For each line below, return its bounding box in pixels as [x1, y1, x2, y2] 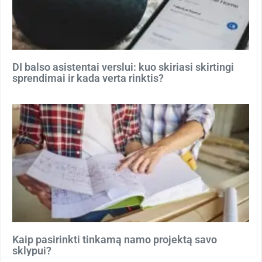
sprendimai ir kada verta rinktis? [12, 71, 164, 84]
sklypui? [12, 244, 51, 257]
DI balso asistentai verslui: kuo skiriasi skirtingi [12, 60, 234, 73]
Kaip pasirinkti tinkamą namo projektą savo [12, 233, 217, 246]
